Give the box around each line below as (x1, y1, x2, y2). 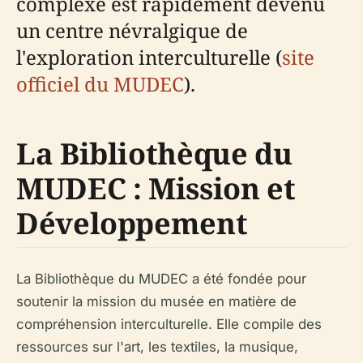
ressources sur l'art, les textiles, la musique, (16, 339, 298, 355)
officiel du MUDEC (16, 70, 184, 97)
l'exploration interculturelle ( (16, 44, 282, 70)
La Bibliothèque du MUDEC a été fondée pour (16, 271, 306, 287)
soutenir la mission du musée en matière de (16, 293, 297, 310)
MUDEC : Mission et (16, 169, 296, 208)
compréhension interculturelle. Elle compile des (16, 316, 322, 332)
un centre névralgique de (16, 17, 248, 44)
